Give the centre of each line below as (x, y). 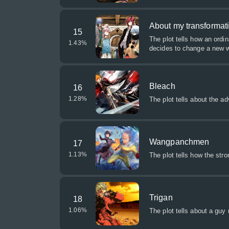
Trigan (161, 198)
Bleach (162, 86)
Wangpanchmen (179, 142)
